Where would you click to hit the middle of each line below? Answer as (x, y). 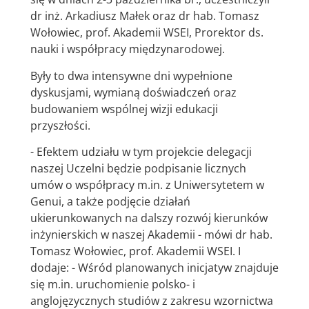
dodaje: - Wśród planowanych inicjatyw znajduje (154, 268)
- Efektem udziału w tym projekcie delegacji (141, 152)
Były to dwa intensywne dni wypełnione (131, 76)
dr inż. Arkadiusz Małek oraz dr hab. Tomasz (144, 16)
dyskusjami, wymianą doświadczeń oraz (133, 92)
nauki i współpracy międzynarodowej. (127, 49)
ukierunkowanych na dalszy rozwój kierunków (149, 218)
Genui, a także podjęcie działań (110, 202)
